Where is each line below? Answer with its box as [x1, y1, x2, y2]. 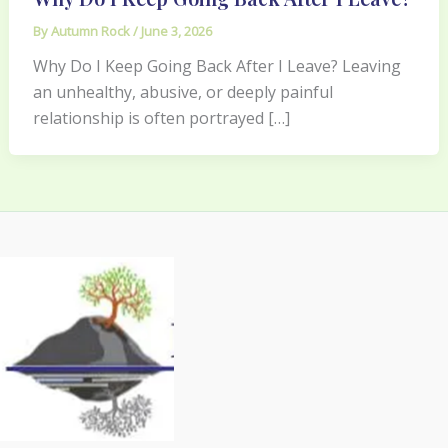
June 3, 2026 [140, 21, 212, 40]
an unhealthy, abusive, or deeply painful [32, 80, 333, 103]
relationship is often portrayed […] [32, 106, 290, 129]
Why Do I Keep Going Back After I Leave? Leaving [32, 54, 401, 77]
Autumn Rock [50, 21, 133, 40]
